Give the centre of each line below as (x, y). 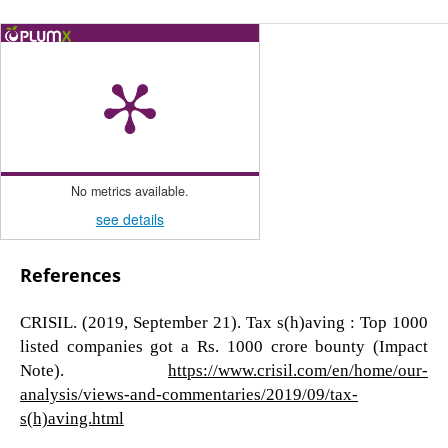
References (70, 274)
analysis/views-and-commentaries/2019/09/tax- (188, 393)
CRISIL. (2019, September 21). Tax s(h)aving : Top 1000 (224, 321)
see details (129, 218)
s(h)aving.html (71, 417)
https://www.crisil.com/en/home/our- (298, 369)
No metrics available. (129, 190)
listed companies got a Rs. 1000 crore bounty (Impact (224, 345)
